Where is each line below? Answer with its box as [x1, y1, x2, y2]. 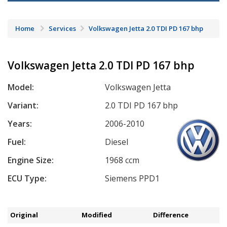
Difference [153, 210, 189, 220]
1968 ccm [105, 155, 140, 166]
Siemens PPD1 [105, 173, 160, 184]
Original [10, 210, 39, 220]
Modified [82, 210, 112, 220]
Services [49, 24, 76, 33]
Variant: [8, 100, 39, 111]
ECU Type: [8, 173, 47, 184]
